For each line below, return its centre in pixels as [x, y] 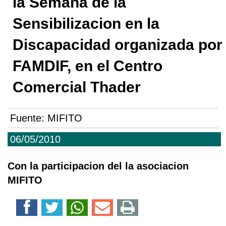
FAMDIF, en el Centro [88, 66]
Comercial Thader [77, 87]
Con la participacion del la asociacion [98, 166]
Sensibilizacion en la [86, 23]
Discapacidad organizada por [118, 45]
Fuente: [29, 118]
